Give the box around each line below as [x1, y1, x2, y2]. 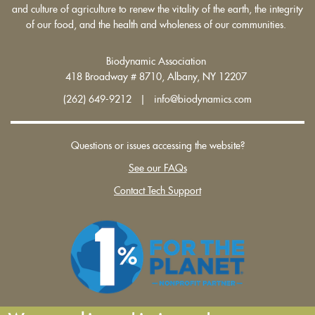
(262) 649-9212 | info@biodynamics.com [63, 94, 252, 104]
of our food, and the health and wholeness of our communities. [26, 19, 289, 30]
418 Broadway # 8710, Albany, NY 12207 [65, 71, 250, 82]
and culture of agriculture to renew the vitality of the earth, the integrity [12, 4, 303, 14]
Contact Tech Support [114, 185, 201, 195]
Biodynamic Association [106, 56, 209, 66]
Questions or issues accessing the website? [70, 140, 245, 150]
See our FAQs [128, 162, 187, 173]
